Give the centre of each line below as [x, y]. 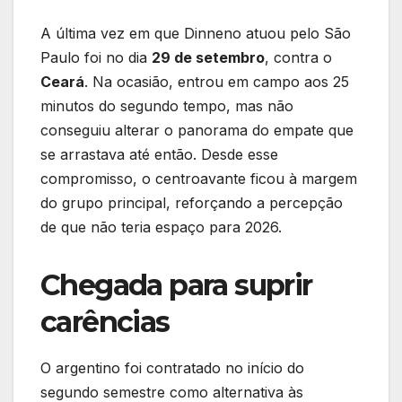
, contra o [298, 57]
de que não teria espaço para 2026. [161, 227]
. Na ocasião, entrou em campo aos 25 [217, 81]
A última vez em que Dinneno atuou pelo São [196, 33]
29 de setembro [208, 57]
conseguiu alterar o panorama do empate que [197, 130]
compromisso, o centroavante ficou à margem [199, 178]
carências [105, 321]
